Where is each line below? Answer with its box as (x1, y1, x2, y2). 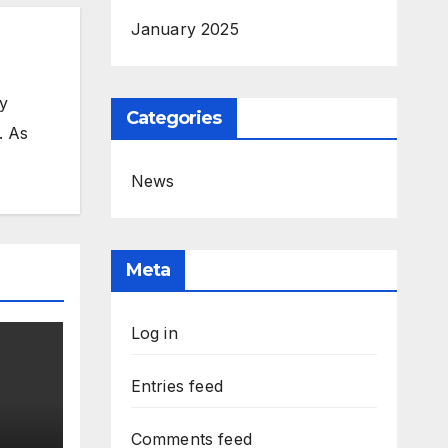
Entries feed (130, 376, 223, 396)
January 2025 (130, 19, 239, 39)
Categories (125, 107, 222, 129)
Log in (130, 323, 178, 343)
